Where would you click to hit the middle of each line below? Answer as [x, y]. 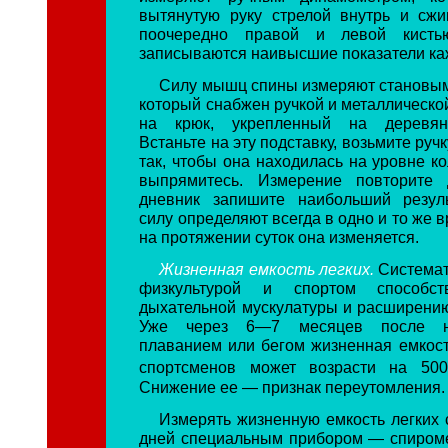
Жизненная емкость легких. [269, 269]
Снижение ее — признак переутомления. [292, 386]
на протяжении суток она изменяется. [279, 236]
